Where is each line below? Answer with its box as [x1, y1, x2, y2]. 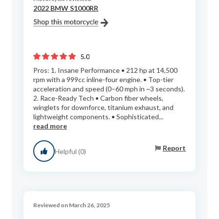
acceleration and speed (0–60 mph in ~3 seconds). [33, 85, 185, 93]
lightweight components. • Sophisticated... [33, 112, 163, 121]
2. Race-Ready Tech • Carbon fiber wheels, [33, 94, 163, 103]
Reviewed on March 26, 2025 [33, 201, 110, 209]
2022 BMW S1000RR [33, 4, 98, 13]
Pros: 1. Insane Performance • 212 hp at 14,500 [33, 66, 177, 75]
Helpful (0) [55, 147, 86, 155]
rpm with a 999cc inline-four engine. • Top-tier [33, 75, 174, 84]
